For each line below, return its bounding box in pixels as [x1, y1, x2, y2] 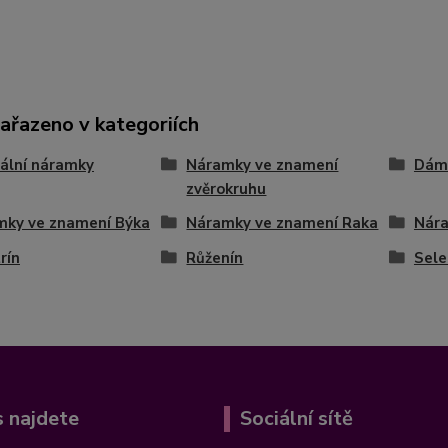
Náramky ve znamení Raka [186, 213, 379, 233]
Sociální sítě [240, 405, 353, 432]
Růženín [186, 248, 244, 268]
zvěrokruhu [186, 179, 267, 199]
